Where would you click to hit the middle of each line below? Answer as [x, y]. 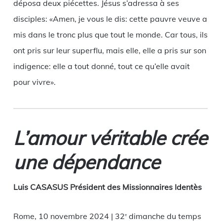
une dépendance [86, 162]
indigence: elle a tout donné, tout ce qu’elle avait [101, 66]
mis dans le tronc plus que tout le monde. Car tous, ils [110, 35]
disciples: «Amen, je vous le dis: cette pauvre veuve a [110, 19]
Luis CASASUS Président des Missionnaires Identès [107, 187]
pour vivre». [34, 82]
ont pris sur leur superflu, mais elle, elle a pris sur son [110, 51]
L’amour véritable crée [110, 138]
